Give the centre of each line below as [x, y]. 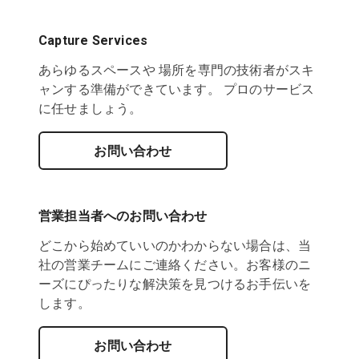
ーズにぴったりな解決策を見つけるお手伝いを [175, 284]
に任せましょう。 [91, 108]
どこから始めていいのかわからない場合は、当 [175, 245]
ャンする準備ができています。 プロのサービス [177, 89]
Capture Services [93, 40]
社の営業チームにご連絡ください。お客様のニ [175, 264]
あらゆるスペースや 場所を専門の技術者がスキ [177, 70]
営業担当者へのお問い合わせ [123, 216]
